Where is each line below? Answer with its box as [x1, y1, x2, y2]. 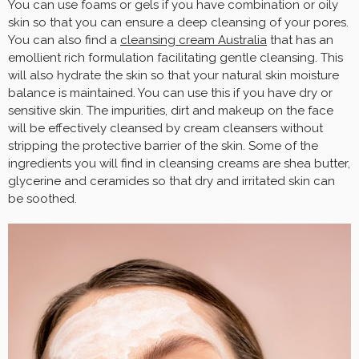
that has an [267, 32, 333, 47]
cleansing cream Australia [120, 32, 267, 47]
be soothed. [8, 191, 103, 206]
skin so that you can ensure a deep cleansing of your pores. [8, 14, 349, 30]
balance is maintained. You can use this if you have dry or [8, 85, 333, 100]
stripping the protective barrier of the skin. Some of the [8, 138, 318, 153]
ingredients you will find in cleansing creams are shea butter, [8, 155, 350, 171]
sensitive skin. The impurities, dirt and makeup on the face [8, 103, 333, 118]
